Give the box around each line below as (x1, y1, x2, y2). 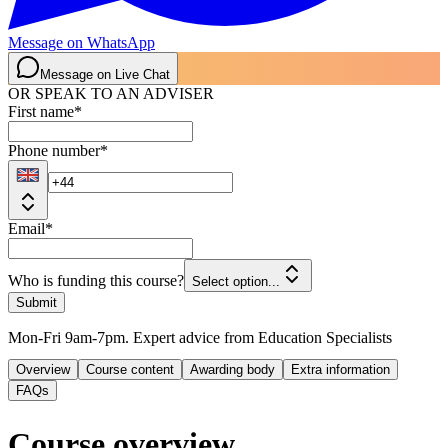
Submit (16, 295, 57, 311)
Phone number (8, 142, 100, 160)
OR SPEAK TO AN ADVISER (8, 85, 214, 103)
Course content (86, 362, 174, 378)
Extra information (291, 362, 390, 378)
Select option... (192, 274, 280, 290)
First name (8, 103, 74, 121)
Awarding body (190, 362, 275, 378)
